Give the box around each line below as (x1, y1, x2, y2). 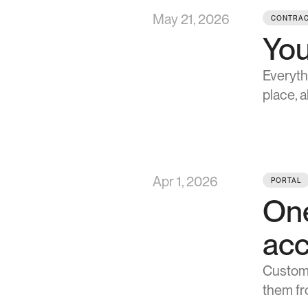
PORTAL (271, 176, 302, 184)
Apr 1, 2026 (153, 173, 218, 190)
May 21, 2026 (153, 11, 230, 27)
